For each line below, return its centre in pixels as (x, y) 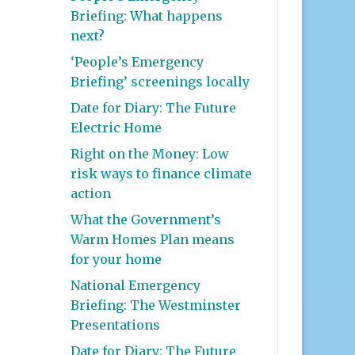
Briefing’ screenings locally (160, 81)
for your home (116, 259)
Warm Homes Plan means (153, 239)
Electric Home (116, 127)
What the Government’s (146, 219)
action (91, 193)
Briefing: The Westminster (156, 305)
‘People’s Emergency (137, 61)
